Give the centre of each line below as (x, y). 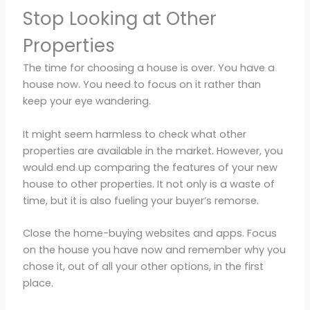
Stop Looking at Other (119, 19)
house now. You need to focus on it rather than (142, 85)
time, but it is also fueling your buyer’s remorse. (140, 200)
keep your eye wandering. (86, 101)
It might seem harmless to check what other (134, 134)
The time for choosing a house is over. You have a (148, 68)
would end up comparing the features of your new (150, 167)
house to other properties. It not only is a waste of (148, 184)
